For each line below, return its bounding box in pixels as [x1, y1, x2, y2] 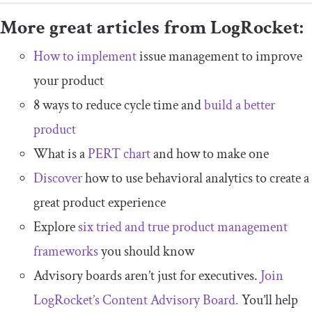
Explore [33, 218, 78, 237]
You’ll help [239, 291, 298, 310]
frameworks [33, 242, 98, 261]
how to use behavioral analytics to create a [82, 169, 309, 188]
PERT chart [88, 145, 150, 164]
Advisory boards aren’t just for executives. [33, 267, 260, 286]
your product [33, 72, 104, 91]
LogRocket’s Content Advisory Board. [33, 291, 239, 310]
